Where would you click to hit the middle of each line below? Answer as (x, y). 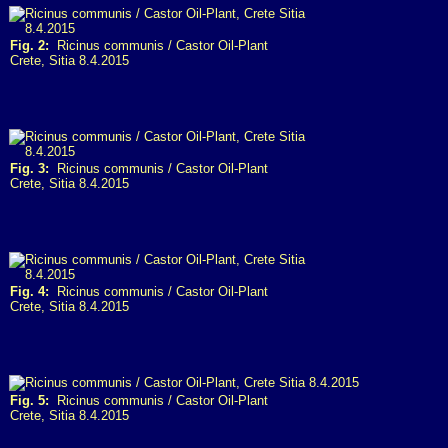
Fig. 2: (29, 45)
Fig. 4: (29, 291)
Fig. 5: (29, 400)
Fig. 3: (29, 168)
